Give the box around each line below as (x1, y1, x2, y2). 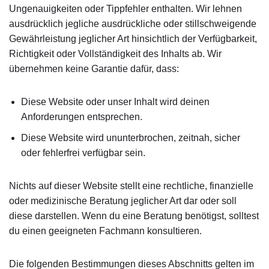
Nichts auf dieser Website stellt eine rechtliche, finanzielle (9, 181, 253, 191)
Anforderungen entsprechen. (21, 112, 142, 122)
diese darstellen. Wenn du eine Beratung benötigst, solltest (9, 211, 259, 221)
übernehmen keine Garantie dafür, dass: (9, 64, 179, 74)
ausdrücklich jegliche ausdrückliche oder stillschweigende (9, 19, 256, 29)
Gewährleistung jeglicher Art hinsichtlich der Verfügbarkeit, (9, 34, 257, 44)
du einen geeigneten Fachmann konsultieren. (9, 226, 202, 236)
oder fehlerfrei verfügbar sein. (21, 148, 145, 158)
